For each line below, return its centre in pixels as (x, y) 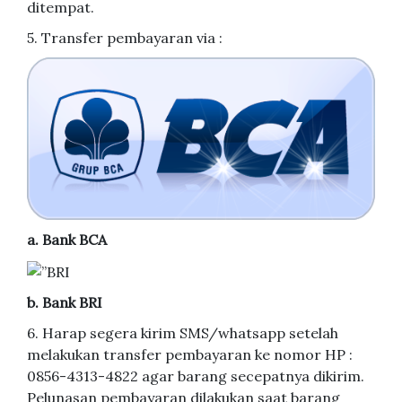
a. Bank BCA (67, 239)
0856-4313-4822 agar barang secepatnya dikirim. (196, 376)
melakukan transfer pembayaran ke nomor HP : (190, 354)
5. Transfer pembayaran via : (125, 38)
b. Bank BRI (65, 302)
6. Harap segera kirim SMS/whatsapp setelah (183, 332)
